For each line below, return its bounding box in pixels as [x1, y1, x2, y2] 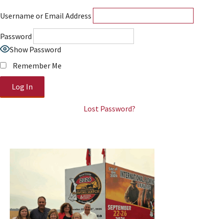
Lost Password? [84, 103, 135, 113]
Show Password [10, 44, 61, 54]
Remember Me [11, 60, 62, 70]
